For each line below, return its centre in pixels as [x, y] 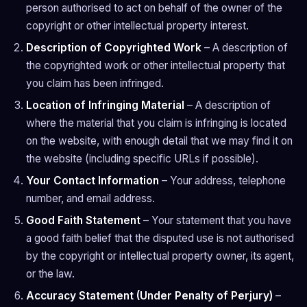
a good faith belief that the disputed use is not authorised [160, 238]
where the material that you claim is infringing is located [156, 123]
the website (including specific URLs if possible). [142, 159]
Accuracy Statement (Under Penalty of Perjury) [149, 296]
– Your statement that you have [216, 220]
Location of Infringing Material [105, 105]
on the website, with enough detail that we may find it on [159, 141]
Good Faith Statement [83, 220]
